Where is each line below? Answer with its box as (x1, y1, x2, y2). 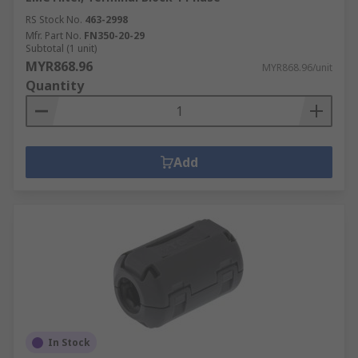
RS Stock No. (26, 13, 82, 26)
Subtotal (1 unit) (26, 42, 97, 55)
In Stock (48, 336, 90, 349)
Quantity (26, 77, 84, 94)
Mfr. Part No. (26, 29, 82, 42)
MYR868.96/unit (262, 61, 332, 74)
